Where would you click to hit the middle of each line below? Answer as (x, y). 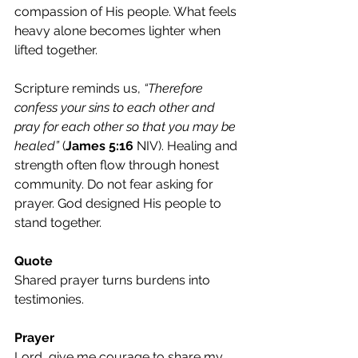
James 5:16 (99, 146)
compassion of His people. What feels (127, 12)
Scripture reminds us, (79, 88)
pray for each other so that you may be (127, 127)
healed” (37, 146)
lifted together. (56, 50)
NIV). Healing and (187, 146)
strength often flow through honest (118, 165)
